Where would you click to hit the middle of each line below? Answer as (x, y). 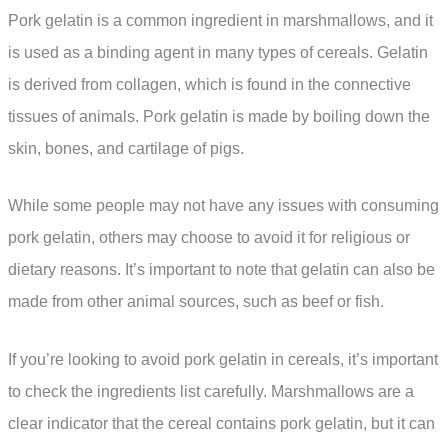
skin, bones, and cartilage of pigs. (126, 148)
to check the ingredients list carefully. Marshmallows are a (211, 392)
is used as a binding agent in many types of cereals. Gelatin (218, 52)
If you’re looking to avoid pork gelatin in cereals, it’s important (223, 360)
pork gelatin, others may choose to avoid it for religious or (209, 238)
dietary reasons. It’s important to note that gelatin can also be (221, 270)
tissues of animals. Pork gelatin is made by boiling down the (219, 116)
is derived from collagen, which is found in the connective (209, 84)
